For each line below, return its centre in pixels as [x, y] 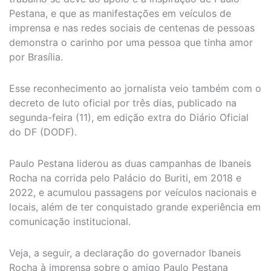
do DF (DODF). [43, 132]
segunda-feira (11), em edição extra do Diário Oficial [129, 118]
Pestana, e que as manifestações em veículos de [120, 14]
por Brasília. [36, 57]
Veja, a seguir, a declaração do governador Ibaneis [125, 253]
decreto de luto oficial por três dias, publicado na [123, 103]
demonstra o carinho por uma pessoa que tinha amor [131, 43]
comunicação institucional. [70, 222]
